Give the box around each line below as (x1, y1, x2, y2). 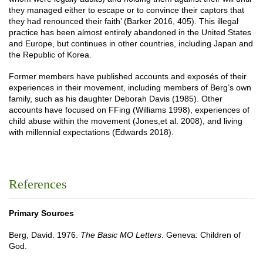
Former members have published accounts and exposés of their (9, 72, 247, 81)
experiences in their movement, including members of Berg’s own (9, 83, 251, 92)
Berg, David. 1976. (9, 230, 80, 240)
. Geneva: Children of (161, 230, 241, 240)
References (9, 177, 67, 191)
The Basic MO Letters (80, 230, 161, 240)
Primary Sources (9, 208, 74, 218)
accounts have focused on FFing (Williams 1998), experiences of (9, 105, 249, 114)
